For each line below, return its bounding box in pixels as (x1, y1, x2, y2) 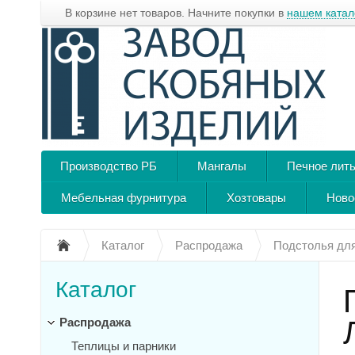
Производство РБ (60, 159, 157, 173)
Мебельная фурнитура (61, 191, 186, 204)
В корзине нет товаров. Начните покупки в (65, 6, 287, 19)
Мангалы (197, 159, 246, 173)
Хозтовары (227, 191, 286, 204)
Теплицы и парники (71, 339, 176, 353)
